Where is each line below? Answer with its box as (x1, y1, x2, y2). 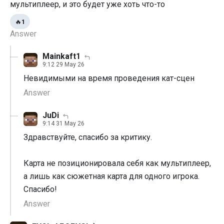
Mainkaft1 (42, 51, 80, 61)
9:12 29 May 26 (42, 61, 84, 68)
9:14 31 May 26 (42, 120, 84, 127)
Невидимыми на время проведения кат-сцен (23, 73, 194, 83)
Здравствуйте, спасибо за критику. (23, 132, 152, 142)
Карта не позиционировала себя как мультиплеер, (23, 158, 211, 168)
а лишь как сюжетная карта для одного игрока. (23, 171, 199, 181)
